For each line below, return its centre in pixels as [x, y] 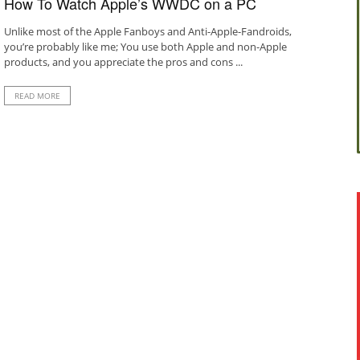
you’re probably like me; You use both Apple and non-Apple [145, 47]
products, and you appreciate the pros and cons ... [123, 62]
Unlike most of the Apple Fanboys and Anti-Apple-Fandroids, [147, 31]
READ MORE [37, 96]
